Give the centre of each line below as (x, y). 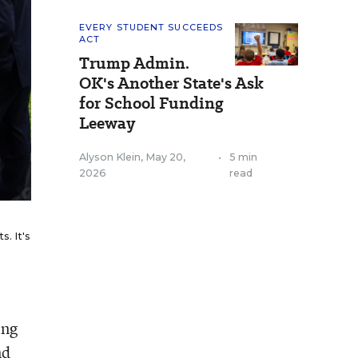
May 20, (165, 157)
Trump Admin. (134, 63)
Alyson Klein (110, 157)
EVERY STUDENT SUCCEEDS (151, 27)
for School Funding (151, 103)
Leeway (107, 123)
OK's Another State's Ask (171, 83)
